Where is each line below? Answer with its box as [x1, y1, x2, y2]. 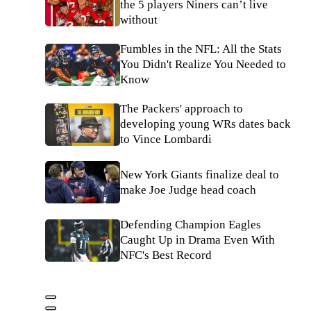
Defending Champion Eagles [120, 218, 261, 232]
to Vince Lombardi [120, 133, 212, 146]
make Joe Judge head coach [120, 183, 256, 196]
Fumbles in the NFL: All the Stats [120, 42, 282, 56]
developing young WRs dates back [120, 117, 291, 131]
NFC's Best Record [120, 249, 212, 262]
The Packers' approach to [120, 102, 243, 116]
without [120, 13, 158, 27]
